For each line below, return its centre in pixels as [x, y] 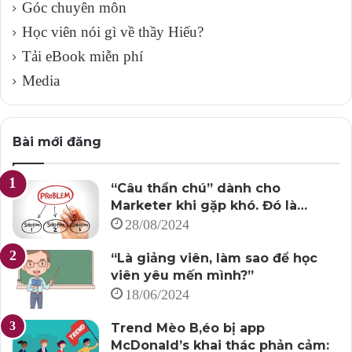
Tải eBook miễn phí [82, 56]
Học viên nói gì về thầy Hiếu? [113, 31]
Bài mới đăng [57, 141]
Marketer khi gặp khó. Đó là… [209, 205]
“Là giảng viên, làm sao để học [214, 258]
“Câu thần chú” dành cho [196, 188]
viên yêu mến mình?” [182, 275]
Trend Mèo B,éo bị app [188, 328]
